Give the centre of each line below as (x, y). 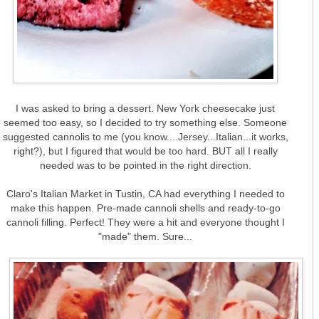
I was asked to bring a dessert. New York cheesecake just (145, 108)
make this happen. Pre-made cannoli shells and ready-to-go (145, 208)
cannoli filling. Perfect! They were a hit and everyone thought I (145, 222)
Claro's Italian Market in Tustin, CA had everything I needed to (145, 193)
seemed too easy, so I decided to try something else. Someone (145, 122)
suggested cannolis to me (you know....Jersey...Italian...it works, (145, 136)
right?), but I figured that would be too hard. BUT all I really (145, 151)
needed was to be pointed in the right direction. (145, 165)
